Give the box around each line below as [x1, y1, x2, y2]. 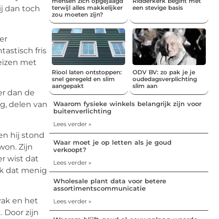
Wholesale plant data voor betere [53, 176, 166, 185]
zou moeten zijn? [52, 10, 103, 18]
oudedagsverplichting [132, 75, 197, 83]
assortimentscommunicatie [53, 184, 146, 192]
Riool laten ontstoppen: [52, 68, 122, 76]
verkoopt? [53, 145, 87, 153]
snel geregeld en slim [52, 75, 115, 83]
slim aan [132, 82, 157, 89]
